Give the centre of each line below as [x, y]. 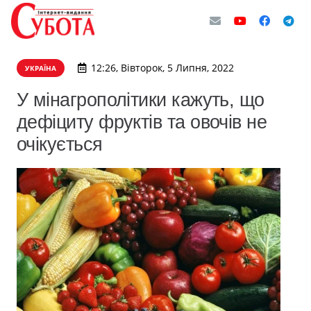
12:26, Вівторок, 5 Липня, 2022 [162, 68]
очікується [60, 144]
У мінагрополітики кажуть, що [141, 100]
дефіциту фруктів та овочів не [142, 122]
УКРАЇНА [41, 68]
